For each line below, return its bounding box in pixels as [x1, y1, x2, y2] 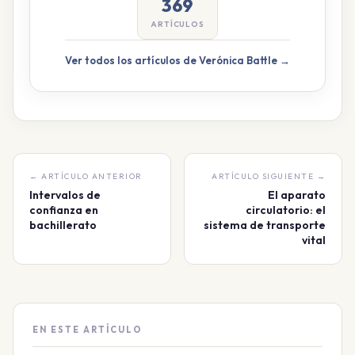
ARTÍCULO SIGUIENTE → [212, 171, 326, 182]
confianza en [29, 203, 98, 218]
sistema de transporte [204, 218, 326, 233]
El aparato [268, 188, 326, 203]
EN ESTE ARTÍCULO [32, 324, 143, 336]
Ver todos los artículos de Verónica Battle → [65, 54, 290, 67]
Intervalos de [29, 188, 101, 203]
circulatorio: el [246, 203, 326, 218]
